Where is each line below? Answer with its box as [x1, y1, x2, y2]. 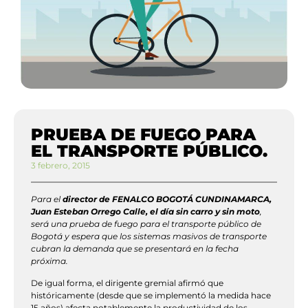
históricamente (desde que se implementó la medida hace [31, 290, 271, 301]
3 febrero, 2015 [31, 159, 90, 170]
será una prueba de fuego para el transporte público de [31, 218, 261, 229]
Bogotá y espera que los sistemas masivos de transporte [31, 230, 267, 241]
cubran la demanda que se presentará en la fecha [31, 243, 239, 254]
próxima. [31, 255, 68, 266]
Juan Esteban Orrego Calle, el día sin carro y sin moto [31, 206, 260, 217]
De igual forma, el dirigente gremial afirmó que [31, 278, 223, 289]
